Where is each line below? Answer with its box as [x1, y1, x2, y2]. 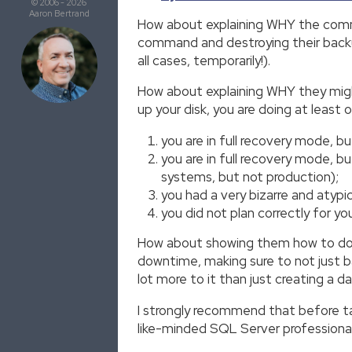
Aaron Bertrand [28, 7, 90, 19]
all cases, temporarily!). [137, 51, 270, 69]
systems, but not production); [161, 167, 339, 185]
